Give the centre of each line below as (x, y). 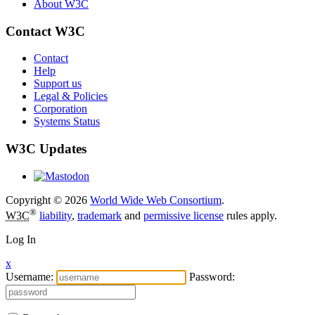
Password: (212, 277)
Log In (21, 240)
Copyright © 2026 (48, 200)
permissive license (184, 216)
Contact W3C (45, 31)
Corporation (60, 109)
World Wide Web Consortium (156, 200)
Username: (30, 277)
